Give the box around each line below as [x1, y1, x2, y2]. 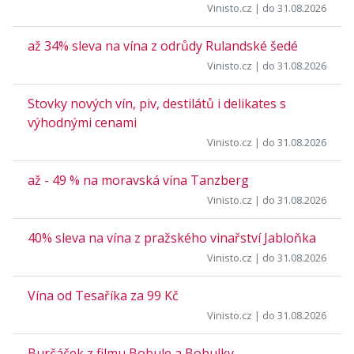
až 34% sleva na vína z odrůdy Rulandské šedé [28, 37, 298, 55]
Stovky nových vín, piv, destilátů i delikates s [28, 95, 286, 112]
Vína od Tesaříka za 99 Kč [28, 287, 179, 304]
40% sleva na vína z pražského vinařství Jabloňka [28, 229, 316, 247]
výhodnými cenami [28, 114, 137, 131]
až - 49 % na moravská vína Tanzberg [28, 171, 249, 189]
